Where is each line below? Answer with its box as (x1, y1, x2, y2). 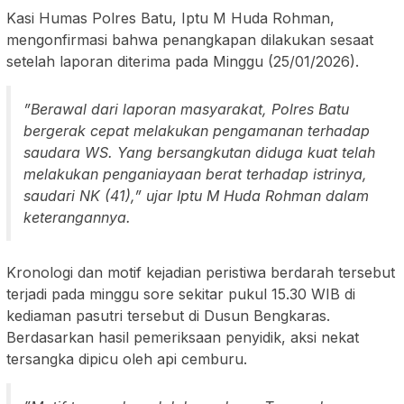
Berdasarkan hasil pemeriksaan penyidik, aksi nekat (6, 328, 359, 347)
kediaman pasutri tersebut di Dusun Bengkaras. (6, 307, 330, 326)
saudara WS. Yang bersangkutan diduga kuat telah (23, 143, 375, 162)
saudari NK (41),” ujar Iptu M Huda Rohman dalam (23, 187, 369, 206)
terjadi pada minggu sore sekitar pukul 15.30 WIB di (6, 285, 355, 304)
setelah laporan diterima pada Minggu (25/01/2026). (6, 52, 359, 71)
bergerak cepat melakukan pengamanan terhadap (23, 122, 370, 141)
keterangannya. (23, 208, 131, 227)
